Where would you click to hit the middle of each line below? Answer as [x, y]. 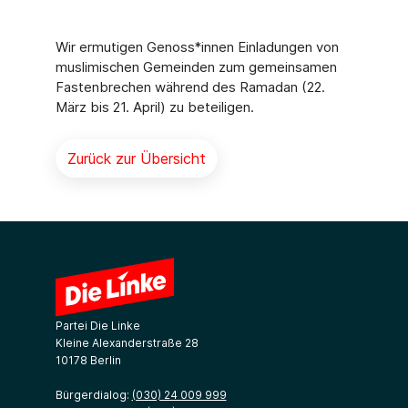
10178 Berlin [88, 360]
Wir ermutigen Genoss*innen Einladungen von [197, 47]
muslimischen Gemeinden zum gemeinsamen [196, 67]
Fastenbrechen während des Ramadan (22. [190, 87]
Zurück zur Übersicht [136, 158]
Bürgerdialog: [93, 395]
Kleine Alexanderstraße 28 [127, 343]
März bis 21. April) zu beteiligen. [154, 107]
